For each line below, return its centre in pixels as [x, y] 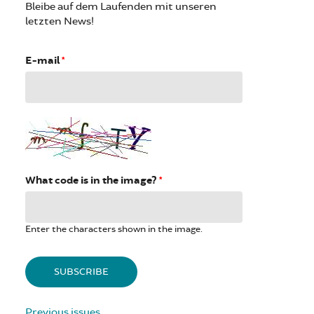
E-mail [43, 60]
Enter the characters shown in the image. [114, 229]
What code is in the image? [92, 180]
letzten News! [60, 21]
